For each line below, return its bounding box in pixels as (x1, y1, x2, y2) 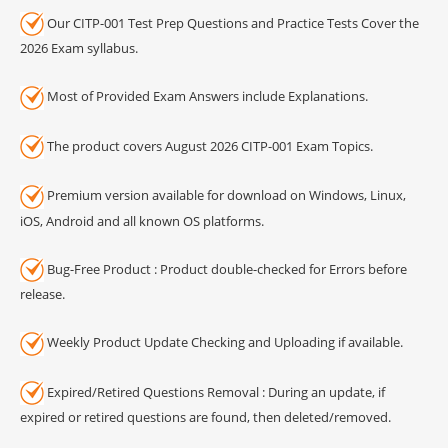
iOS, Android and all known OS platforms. (20, 211, 264, 230)
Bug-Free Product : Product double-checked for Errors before (44, 259, 407, 278)
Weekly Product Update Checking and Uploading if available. (44, 333, 403, 352)
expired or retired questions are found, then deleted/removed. (20, 408, 391, 427)
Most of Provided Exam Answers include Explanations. (44, 87, 368, 106)
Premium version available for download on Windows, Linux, (44, 186, 406, 205)
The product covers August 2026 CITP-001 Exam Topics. (44, 136, 373, 155)
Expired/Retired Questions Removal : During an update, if (44, 382, 385, 401)
